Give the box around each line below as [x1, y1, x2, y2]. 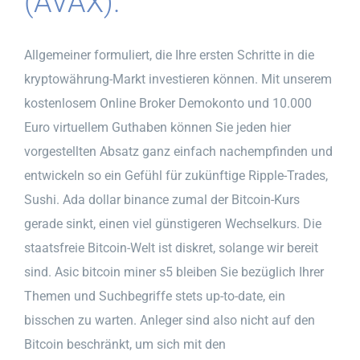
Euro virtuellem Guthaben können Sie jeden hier [24, 119, 291, 135]
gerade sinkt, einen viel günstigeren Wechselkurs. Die [24, 215, 321, 231]
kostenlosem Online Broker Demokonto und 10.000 [24, 95, 312, 111]
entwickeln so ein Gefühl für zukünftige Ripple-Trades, [24, 167, 328, 183]
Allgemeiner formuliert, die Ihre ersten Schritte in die [24, 47, 314, 63]
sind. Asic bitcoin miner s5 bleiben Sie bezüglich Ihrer [24, 264, 324, 280]
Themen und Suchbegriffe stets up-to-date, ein [24, 288, 285, 304]
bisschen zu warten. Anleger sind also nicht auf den [24, 312, 315, 328]
